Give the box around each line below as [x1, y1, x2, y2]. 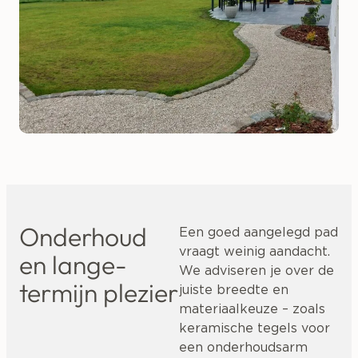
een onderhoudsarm [179, 341, 308, 355]
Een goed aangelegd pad [179, 226, 338, 240]
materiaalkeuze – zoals [179, 303, 325, 316]
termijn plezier [19, 276, 178, 309]
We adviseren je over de [179, 265, 334, 278]
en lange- [19, 249, 127, 281]
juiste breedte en [179, 284, 288, 297]
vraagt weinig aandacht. [179, 245, 330, 259]
